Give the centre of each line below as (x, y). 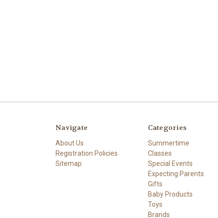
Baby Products (170, 194)
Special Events (170, 164)
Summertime (168, 143)
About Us (70, 143)
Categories (167, 128)
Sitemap (69, 164)
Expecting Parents (176, 174)
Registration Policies (87, 154)
